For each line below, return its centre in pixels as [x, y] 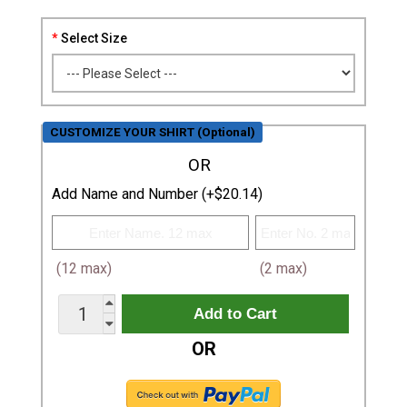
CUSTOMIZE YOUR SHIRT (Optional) [153, 132]
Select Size [94, 38]
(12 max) [84, 268]
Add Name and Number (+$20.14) [157, 194]
